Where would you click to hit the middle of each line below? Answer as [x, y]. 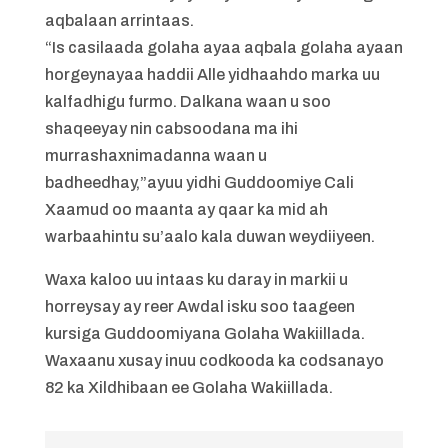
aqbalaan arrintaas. [119, 20]
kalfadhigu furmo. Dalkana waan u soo [187, 101]
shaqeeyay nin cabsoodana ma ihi [171, 128]
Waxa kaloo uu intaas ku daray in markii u [196, 279]
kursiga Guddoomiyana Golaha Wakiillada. [204, 333]
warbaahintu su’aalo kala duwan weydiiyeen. [209, 236]
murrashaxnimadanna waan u [155, 155]
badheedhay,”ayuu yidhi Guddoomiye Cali [199, 182]
